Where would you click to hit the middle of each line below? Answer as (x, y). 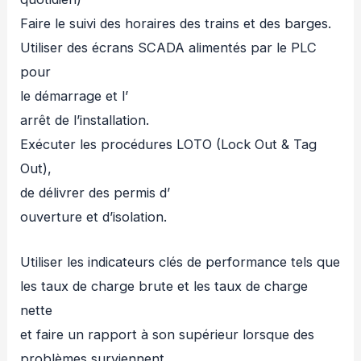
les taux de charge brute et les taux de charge (164, 286)
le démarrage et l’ (75, 95)
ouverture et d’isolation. (94, 216)
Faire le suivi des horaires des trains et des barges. (176, 23)
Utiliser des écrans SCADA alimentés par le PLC (169, 47)
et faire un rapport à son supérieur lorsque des (168, 334)
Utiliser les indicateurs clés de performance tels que (180, 261)
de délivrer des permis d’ (95, 192)
